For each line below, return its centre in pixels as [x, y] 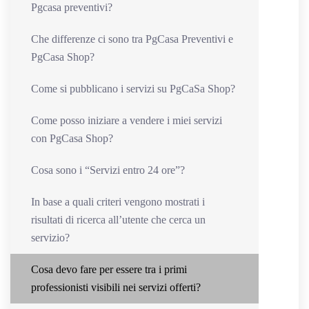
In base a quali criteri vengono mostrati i [118, 201]
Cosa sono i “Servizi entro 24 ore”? [108, 170]
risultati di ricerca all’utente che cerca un [118, 219]
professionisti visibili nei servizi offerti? [116, 287]
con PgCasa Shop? [72, 138]
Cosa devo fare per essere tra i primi [109, 269]
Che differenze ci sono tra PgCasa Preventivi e [132, 39]
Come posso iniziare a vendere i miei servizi [127, 120]
